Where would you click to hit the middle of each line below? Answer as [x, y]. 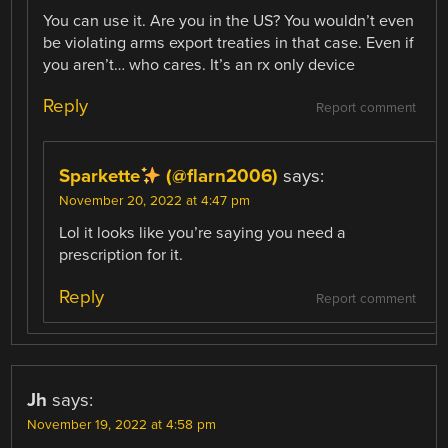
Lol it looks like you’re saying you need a [203, 233]
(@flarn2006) [220, 176]
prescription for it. [121, 255]
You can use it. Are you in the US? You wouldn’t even [229, 21]
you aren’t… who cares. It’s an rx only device [199, 65]
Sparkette [100, 176]
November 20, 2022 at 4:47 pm [155, 201]
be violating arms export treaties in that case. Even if [229, 43]
